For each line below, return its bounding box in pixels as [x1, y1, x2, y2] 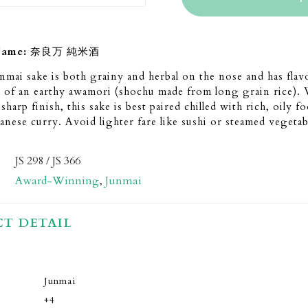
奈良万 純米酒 [30, 44, 100, 58]
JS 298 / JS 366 [15, 153, 80, 169]
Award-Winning [15, 173, 99, 189]
